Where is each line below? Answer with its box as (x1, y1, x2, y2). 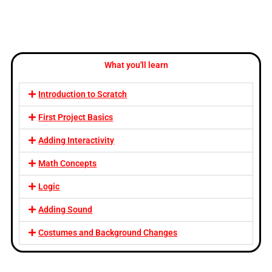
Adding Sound (38, 204, 93, 214)
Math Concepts (38, 158, 97, 168)
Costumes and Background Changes (38, 227, 178, 237)
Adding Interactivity (38, 135, 115, 145)
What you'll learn (104, 59, 168, 70)
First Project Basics (38, 112, 114, 122)
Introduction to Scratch (38, 89, 127, 99)
